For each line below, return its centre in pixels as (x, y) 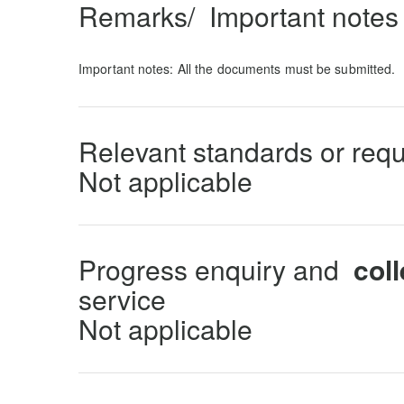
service (122, 299)
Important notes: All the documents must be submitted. (237, 69)
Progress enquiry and (212, 269)
